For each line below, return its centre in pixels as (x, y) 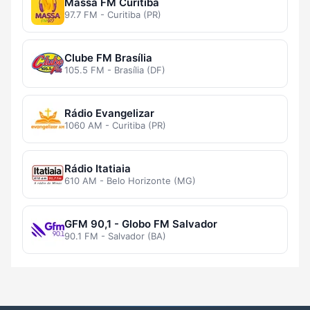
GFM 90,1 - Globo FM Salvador (141, 224)
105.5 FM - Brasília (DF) (115, 70)
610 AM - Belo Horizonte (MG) (130, 181)
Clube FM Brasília (108, 58)
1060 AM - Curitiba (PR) (115, 126)
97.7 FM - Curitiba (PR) (113, 15)
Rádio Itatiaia (98, 169)
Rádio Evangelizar (109, 113)
